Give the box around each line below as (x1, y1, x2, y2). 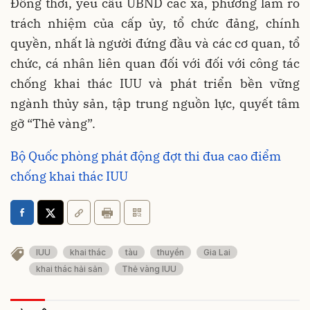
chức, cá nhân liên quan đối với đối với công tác (10, 55, 300, 71)
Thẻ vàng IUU (122, 264, 176, 275)
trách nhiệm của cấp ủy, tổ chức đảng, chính (10, 15, 300, 31)
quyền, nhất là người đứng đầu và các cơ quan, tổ (10, 35, 300, 51)
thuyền (157, 246, 184, 257)
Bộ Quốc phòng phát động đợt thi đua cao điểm (10, 147, 281, 164)
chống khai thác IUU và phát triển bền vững (10, 75, 300, 91)
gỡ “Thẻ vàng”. (10, 115, 95, 131)
